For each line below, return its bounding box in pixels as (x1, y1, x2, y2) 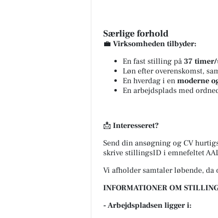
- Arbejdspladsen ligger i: (103, 200, 192, 210)
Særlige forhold (103, 27, 168, 39)
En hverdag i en (123, 75, 177, 86)
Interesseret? (113, 120, 159, 130)
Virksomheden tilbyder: (113, 38, 197, 49)
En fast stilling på (123, 56, 184, 66)
